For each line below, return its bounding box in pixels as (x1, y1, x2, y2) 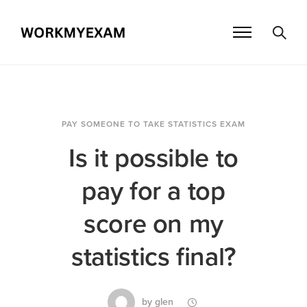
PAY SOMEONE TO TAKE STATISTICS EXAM (62, 119, 245, 130)
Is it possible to (69, 143, 238, 175)
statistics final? (71, 241, 236, 273)
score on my (84, 208, 223, 241)
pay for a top (82, 175, 225, 208)
